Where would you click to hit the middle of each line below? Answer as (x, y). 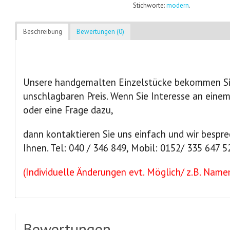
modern (178, 5)
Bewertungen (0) (101, 32)
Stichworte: (150, 5)
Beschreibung (43, 32)
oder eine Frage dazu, (69, 110)
